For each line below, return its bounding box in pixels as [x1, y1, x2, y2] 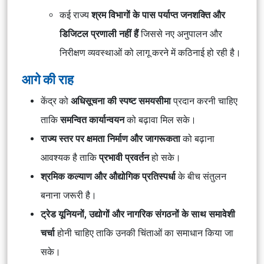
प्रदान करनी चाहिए [171, 95, 237, 107]
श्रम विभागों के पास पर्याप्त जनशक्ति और [91, 9, 225, 21]
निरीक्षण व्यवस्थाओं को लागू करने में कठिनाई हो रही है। [60, 47, 241, 58]
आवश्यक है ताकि [41, 152, 99, 163]
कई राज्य [60, 9, 91, 21]
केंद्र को [41, 95, 71, 107]
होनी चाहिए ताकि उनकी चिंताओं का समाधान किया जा [55, 227, 233, 239]
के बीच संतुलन [176, 171, 226, 182]
